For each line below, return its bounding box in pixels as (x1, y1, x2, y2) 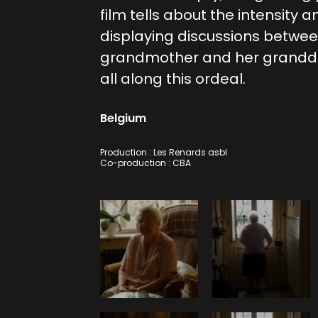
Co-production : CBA (99, 157, 191, 170)
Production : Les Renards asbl (99, 146, 227, 159)
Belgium (99, 110, 146, 127)
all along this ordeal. (99, 69, 246, 89)
